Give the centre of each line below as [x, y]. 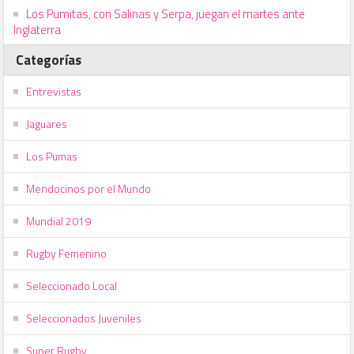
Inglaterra [38, 29]
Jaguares [47, 123]
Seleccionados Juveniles [84, 318]
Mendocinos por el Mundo [89, 188]
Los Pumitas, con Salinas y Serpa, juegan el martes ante [166, 13]
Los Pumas [52, 156]
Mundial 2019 [59, 220]
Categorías [49, 60]
